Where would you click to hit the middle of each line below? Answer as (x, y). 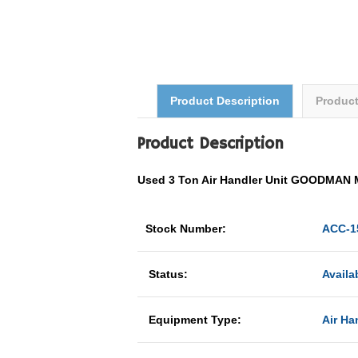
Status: (168, 274)
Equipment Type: (195, 320)
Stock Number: (187, 229)
